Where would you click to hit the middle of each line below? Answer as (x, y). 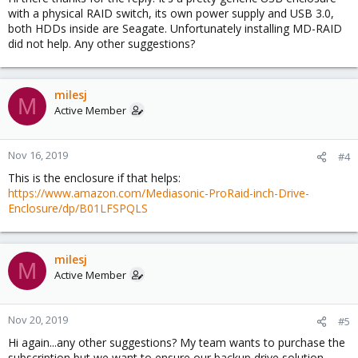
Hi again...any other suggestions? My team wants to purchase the (177, 342)
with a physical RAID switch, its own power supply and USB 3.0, (171, 13)
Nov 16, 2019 (38, 155)
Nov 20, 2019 (38, 320)
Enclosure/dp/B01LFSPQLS (78, 208)
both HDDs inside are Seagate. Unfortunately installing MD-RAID (175, 28)
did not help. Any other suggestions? (101, 44)
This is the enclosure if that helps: (94, 178)
